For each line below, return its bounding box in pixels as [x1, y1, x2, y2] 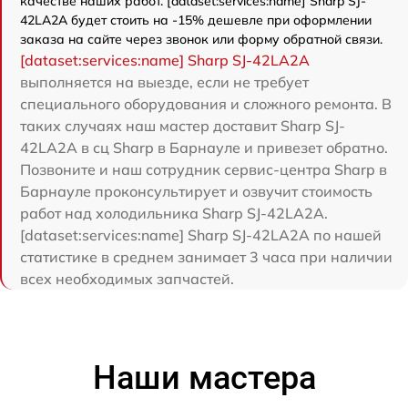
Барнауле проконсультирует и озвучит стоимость [20, 181, 372, 200]
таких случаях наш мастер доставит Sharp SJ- [20, 116, 345, 135]
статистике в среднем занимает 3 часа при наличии [20, 247, 393, 266]
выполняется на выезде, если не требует [20, 72, 309, 91]
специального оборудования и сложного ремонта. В [20, 94, 392, 113]
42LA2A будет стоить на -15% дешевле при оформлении [20, 11, 372, 28]
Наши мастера [92, 358, 316, 397]
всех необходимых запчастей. [20, 269, 234, 288]
